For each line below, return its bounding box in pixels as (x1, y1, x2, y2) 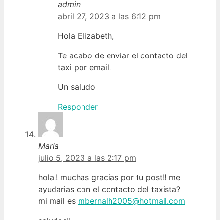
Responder (58, 101, 98, 111)
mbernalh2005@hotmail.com (78, 195, 185, 206)
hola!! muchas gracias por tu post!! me (38, 172, 180, 182)
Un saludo (58, 82, 95, 92)
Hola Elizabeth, (58, 30, 114, 41)
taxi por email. (58, 62, 111, 72)
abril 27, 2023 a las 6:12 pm (58, 11, 161, 21)
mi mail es (38, 195, 78, 206)
